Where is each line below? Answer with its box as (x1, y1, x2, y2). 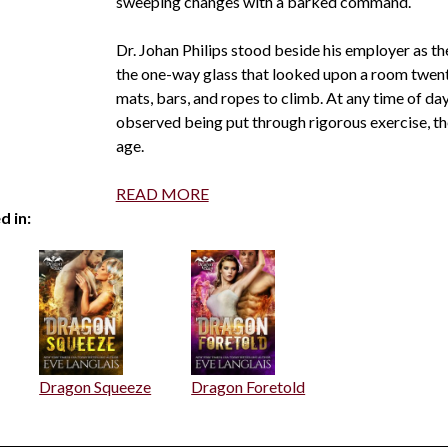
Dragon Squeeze (39, 377, 152, 397)
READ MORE (115, 184, 209, 204)
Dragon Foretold (191, 377, 306, 397)
